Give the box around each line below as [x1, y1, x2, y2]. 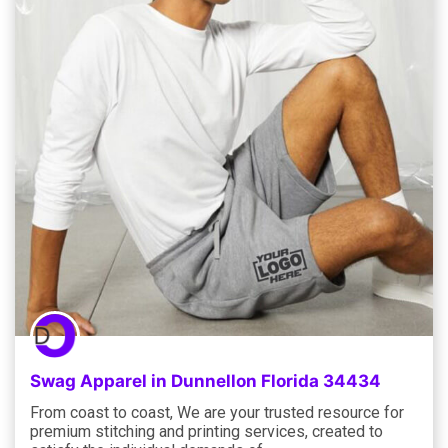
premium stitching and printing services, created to [30, 421, 383, 441]
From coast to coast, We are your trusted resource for [30, 402, 404, 422]
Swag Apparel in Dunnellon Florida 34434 [30, 370, 381, 391]
